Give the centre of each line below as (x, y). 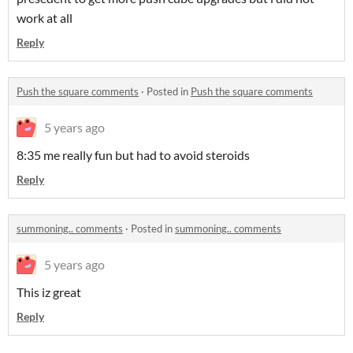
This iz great (49, 292)
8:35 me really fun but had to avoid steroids (133, 155)
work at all (45, 18)
